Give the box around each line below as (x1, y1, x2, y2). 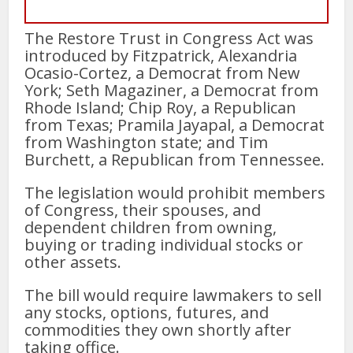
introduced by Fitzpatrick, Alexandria (24, 44, 298, 66)
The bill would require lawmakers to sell (24, 284, 322, 306)
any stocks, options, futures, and (24, 301, 269, 323)
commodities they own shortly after (24, 318, 292, 340)
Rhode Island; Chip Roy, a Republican (24, 96, 297, 118)
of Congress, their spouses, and (24, 199, 262, 221)
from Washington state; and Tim (24, 131, 269, 153)
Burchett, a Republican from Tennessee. (24, 148, 325, 170)
